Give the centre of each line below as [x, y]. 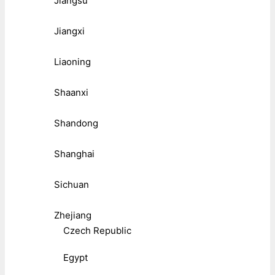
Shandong [76, 123]
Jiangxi [69, 31]
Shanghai [74, 153]
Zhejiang [73, 215]
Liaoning [72, 61]
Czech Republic [97, 230]
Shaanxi [71, 92]
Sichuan [72, 184]
